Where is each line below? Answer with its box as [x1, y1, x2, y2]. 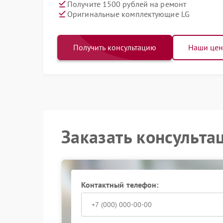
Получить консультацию [73, 42, 156, 52]
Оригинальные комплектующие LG [67, 8, 190, 19]
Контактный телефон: [81, 180, 159, 190]
